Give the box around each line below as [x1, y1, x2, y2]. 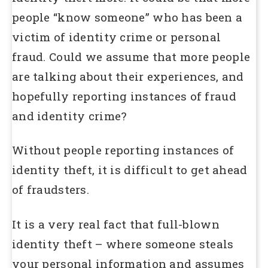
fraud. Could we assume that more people [12, 48, 251, 64]
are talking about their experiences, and [12, 68, 244, 84]
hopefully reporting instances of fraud [12, 88, 236, 103]
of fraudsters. [12, 182, 89, 197]
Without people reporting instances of [12, 142, 234, 158]
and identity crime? [12, 108, 127, 123]
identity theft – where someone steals [12, 236, 234, 251]
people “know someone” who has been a [12, 9, 243, 25]
